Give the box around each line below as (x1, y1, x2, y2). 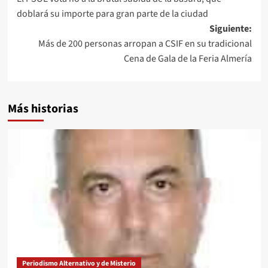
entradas (16, 12, 86, 38)
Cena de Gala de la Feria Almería (123, 51, 252, 65)
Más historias (7, 100, 78, 117)
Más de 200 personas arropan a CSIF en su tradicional (38, 36, 252, 50)
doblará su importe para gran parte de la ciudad (16, 7, 208, 20)
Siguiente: (209, 22, 252, 35)
